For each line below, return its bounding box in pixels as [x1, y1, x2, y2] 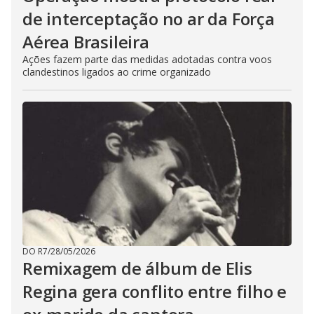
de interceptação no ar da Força [22, 7, 275, 30]
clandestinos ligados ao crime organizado [22, 65, 211, 78]
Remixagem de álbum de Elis [22, 257, 252, 280]
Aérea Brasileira [22, 30, 149, 53]
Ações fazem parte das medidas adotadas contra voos [22, 53, 272, 66]
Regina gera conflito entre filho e [22, 280, 287, 303]
